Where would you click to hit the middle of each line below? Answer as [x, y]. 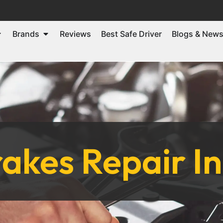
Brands [26, 34]
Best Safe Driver [131, 34]
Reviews [75, 34]
